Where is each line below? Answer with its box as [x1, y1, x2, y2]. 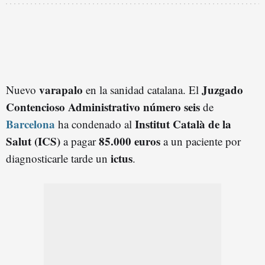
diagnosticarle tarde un [6, 150, 111, 166]
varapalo [39, 81, 86, 98]
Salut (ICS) [6, 132, 60, 149]
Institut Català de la [135, 115, 231, 132]
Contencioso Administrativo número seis [6, 98, 200, 115]
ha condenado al [58, 116, 135, 131]
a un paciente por [160, 133, 241, 148]
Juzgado [202, 81, 243, 98]
